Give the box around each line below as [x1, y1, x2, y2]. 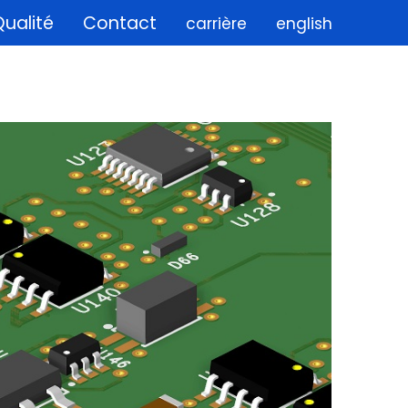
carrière [185, 13, 247, 35]
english [275, 13, 332, 35]
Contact [82, 11, 157, 36]
